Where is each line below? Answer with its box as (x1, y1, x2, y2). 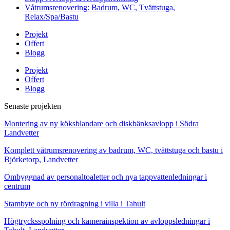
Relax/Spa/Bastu (25, 12, 79, 21)
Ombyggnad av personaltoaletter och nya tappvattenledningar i (4, 172, 207, 181)
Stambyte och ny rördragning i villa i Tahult (4, 199, 145, 208)
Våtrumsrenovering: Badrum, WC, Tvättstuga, (25, 3, 175, 12)
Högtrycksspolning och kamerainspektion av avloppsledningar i (4, 216, 210, 225)
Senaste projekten (4, 101, 61, 110)
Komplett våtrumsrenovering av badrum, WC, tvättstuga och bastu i (4, 145, 223, 155)
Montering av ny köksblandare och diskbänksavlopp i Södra (4, 119, 199, 128)
